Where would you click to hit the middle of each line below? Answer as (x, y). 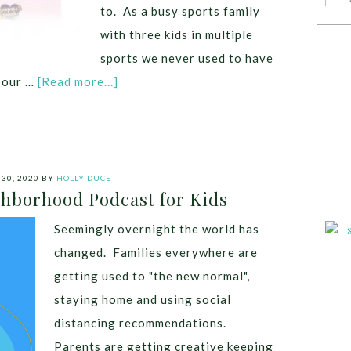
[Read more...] (78, 81)
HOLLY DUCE (84, 178)
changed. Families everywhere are (156, 252)
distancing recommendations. (142, 323)
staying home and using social (143, 299)
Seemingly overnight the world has (157, 229)
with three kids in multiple (177, 34)
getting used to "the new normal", (152, 276)
